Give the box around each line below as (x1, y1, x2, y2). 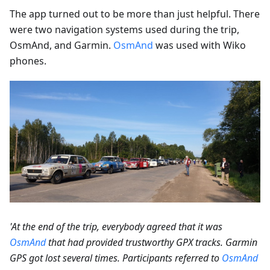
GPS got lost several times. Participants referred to (10, 251, 222, 265)
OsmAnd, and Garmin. (10, 38, 113, 52)
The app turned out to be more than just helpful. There (10, 7, 260, 20)
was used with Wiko (153, 38, 246, 52)
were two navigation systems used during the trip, (10, 22, 239, 36)
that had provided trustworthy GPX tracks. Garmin (46, 235, 257, 249)
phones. (10, 54, 46, 67)
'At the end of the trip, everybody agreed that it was (10, 219, 222, 233)
